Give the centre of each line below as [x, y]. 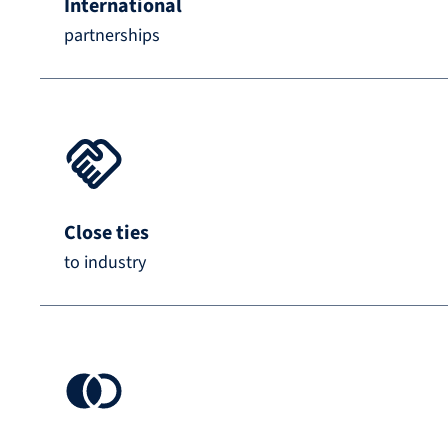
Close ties [106, 233]
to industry [105, 263]
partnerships [112, 36]
